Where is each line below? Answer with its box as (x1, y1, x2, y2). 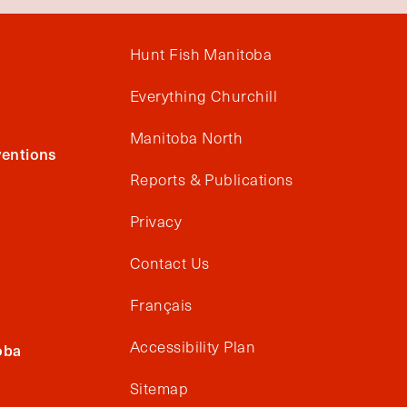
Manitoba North (130, 127, 243, 148)
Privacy (130, 211, 183, 232)
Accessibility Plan (130, 336, 256, 357)
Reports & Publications (130, 169, 293, 190)
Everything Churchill (130, 85, 277, 106)
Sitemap (130, 378, 189, 399)
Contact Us (130, 253, 210, 273)
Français (130, 294, 193, 315)
